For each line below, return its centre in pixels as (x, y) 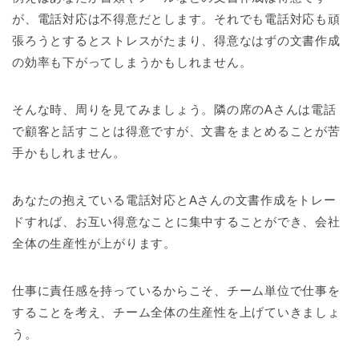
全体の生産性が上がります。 (94, 243)
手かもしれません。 (69, 152)
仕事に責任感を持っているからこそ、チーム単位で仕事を (176, 290)
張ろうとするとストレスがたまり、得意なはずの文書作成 (176, 40)
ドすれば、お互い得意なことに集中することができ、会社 (176, 221)
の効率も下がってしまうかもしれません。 (132, 62)
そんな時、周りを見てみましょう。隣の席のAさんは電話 (174, 109)
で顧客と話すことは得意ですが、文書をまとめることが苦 (176, 131)
